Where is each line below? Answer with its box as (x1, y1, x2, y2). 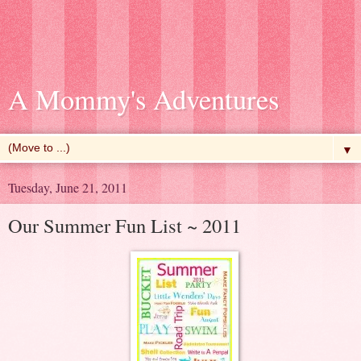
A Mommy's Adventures (8, 81, 279, 118)
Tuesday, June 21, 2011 (8, 179, 127, 196)
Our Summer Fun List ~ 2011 (8, 212, 241, 239)
